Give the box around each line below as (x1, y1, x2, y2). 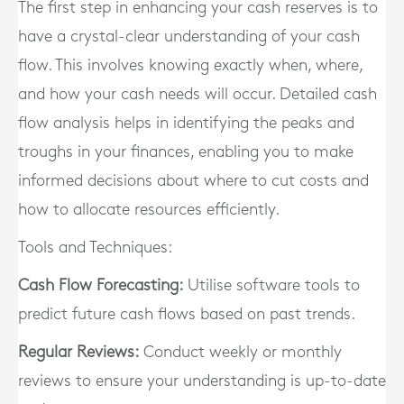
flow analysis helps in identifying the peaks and (18, 115, 354, 131)
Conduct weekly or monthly (139, 344, 342, 360)
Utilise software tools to (183, 278, 360, 293)
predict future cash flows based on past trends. (18, 307, 355, 322)
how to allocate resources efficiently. (18, 202, 280, 217)
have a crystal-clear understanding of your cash (18, 29, 360, 44)
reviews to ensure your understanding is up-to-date (18, 373, 386, 389)
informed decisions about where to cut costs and (18, 173, 369, 188)
